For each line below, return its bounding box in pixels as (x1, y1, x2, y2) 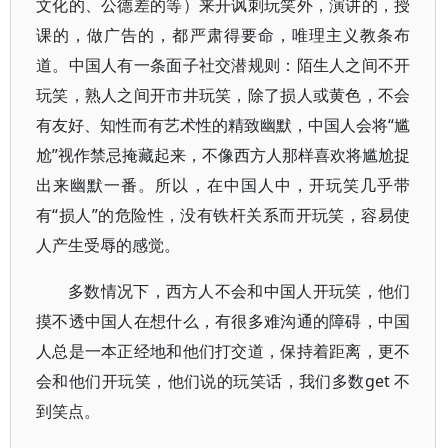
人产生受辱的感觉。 (36, 234, 180, 256)
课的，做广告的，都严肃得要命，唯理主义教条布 (36, 24, 411, 46)
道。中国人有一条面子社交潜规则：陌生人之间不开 (36, 54, 411, 76)
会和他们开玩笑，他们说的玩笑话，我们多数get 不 (36, 370, 411, 392)
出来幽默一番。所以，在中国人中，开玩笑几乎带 (36, 174, 411, 196)
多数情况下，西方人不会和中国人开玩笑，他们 (68, 280, 411, 302)
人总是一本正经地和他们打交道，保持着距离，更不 (36, 340, 411, 362)
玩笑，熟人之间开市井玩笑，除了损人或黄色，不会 (36, 84, 411, 106)
